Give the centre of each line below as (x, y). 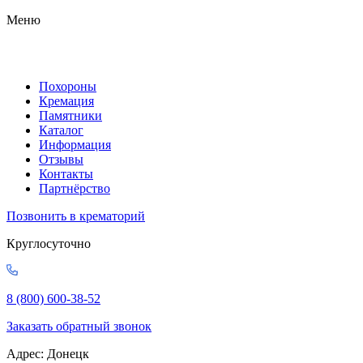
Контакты (66, 174)
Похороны (68, 86)
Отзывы (61, 159)
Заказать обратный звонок (79, 326)
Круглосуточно (49, 243)
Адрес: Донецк (48, 354)
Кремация (66, 101)
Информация (75, 145)
